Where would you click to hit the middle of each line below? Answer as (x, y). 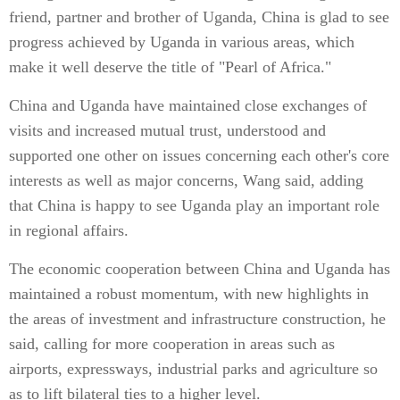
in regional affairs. (69, 230)
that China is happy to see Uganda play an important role (194, 205)
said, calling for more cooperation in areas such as (172, 344)
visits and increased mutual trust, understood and (167, 130)
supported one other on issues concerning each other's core (199, 155)
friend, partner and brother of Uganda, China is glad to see (199, 17)
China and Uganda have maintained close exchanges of (188, 105)
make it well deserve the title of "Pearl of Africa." (170, 67)
